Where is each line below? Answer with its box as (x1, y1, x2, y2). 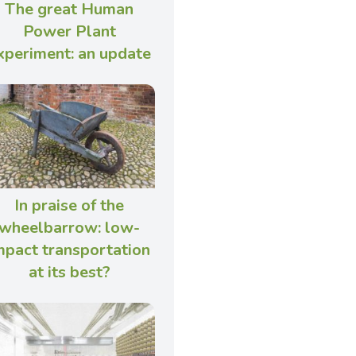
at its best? (28, 261, 110, 283)
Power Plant (22, 21, 116, 43)
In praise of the (14, 194, 125, 216)
